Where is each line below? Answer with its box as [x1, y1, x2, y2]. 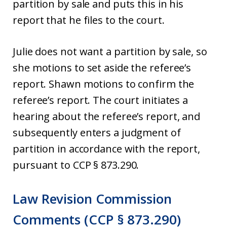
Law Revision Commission [13, 190, 172, 208]
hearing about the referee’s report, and [13, 109, 201, 123]
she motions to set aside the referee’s [13, 61, 192, 74]
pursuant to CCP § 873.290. [13, 158, 139, 172]
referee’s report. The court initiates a [13, 93, 188, 107]
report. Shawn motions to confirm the [13, 77, 195, 91]
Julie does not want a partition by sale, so [13, 45, 207, 58]
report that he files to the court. [13, 13, 165, 27]
